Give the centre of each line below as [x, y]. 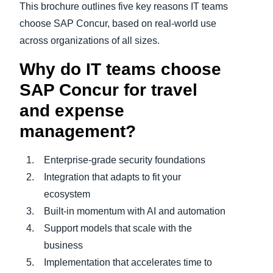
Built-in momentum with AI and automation [135, 211]
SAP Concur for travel [108, 90]
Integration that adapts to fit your [112, 177]
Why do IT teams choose [120, 69]
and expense [72, 111]
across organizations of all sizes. [90, 41]
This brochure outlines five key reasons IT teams [124, 7]
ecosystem [67, 194]
